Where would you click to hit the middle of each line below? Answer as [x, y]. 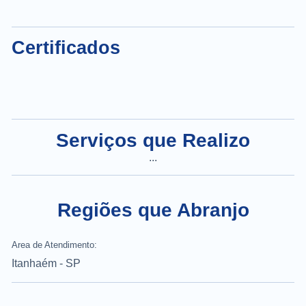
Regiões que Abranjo [153, 210]
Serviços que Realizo [153, 140]
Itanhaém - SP [46, 263]
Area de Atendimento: [54, 245]
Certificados [66, 47]
